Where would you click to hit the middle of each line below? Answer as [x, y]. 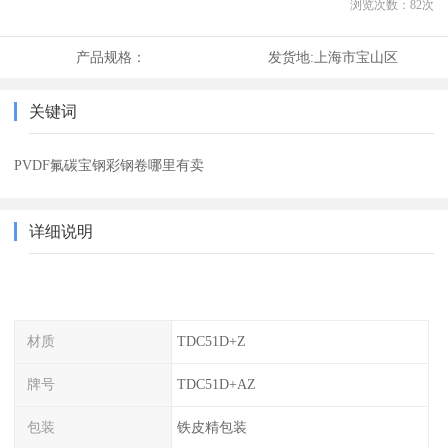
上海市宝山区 [355, 57]
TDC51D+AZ [216, 383]
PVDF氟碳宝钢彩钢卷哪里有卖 [109, 165]
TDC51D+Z [211, 341]
